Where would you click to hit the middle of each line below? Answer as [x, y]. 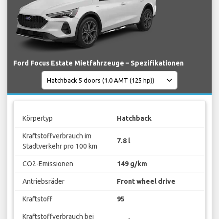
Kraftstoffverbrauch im [57, 136]
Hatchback [134, 118]
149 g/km [132, 164]
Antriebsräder [43, 181]
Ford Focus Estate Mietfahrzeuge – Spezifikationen [99, 63]
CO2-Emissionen [48, 164]
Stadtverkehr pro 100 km [60, 146]
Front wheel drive [146, 181]
